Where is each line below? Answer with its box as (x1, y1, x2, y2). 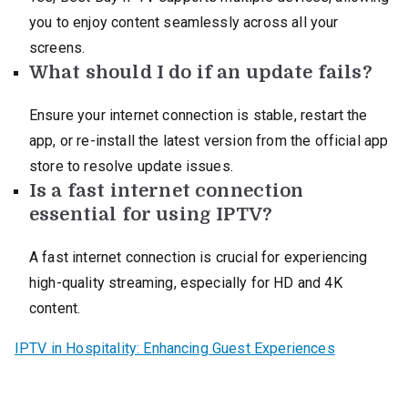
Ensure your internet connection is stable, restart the (29, 106, 368, 124)
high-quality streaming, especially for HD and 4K (29, 273, 342, 291)
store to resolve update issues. (29, 157, 233, 175)
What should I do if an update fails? (29, 61, 372, 83)
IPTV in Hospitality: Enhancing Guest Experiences (15, 339, 335, 357)
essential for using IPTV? (29, 203, 273, 225)
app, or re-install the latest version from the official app (29, 131, 389, 149)
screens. (29, 38, 86, 56)
